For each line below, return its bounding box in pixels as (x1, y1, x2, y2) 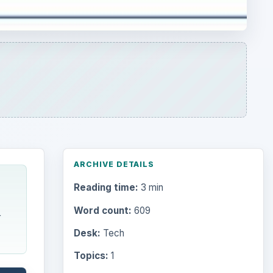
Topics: (73, 249, 108, 261)
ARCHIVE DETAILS (73, 160, 155, 169)
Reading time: (73, 182, 138, 194)
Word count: (73, 204, 132, 216)
